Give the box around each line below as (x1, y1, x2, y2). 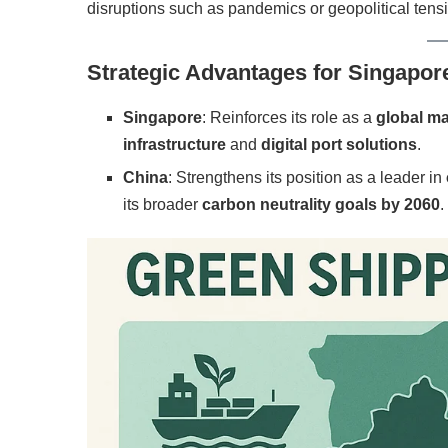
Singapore (123, 109, 202, 127)
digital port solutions (261, 136, 417, 154)
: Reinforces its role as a (202, 109, 376, 127)
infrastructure (123, 136, 226, 154)
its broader (123, 196, 202, 214)
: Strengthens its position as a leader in (168, 169, 446, 187)
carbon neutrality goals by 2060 (202, 196, 440, 214)
